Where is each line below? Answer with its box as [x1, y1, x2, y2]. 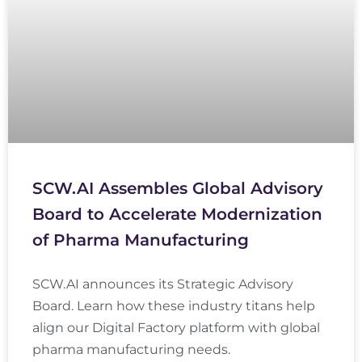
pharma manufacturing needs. [32, 342, 230, 358]
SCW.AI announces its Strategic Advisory [32, 276, 293, 293]
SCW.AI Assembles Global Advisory [32, 179, 323, 199]
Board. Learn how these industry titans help [32, 298, 315, 314]
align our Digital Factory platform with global [32, 320, 320, 336]
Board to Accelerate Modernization [32, 204, 322, 225]
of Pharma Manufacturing [32, 230, 249, 250]
